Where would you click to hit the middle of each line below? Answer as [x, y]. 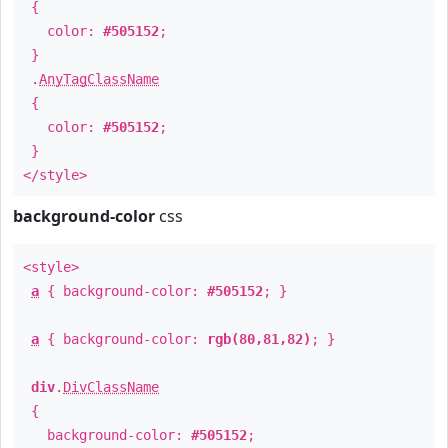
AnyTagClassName [99, 79]
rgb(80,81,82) [259, 339]
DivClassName [111, 387]
